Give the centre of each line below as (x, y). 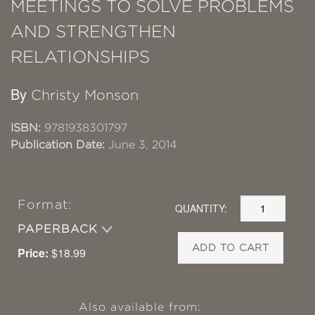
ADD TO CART (231, 247)
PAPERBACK (60, 229)
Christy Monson (85, 95)
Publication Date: (58, 144)
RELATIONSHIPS (80, 56)
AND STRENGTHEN (93, 31)
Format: (45, 204)
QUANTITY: (201, 208)
